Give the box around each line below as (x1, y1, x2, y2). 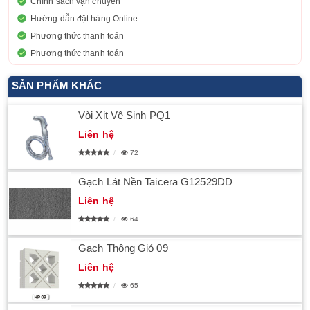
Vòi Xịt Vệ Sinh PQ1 (78, 109, 170, 121)
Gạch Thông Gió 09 (78, 242, 168, 254)
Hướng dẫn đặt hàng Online (30, 14, 138, 24)
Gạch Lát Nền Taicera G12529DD (78, 176, 232, 188)
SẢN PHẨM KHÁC (12, 80, 102, 91)
